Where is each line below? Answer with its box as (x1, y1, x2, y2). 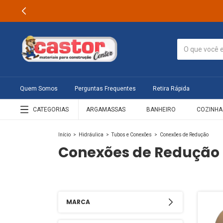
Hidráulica (79, 132, 104, 137)
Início (58, 132, 71, 137)
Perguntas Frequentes (75, 85, 136, 92)
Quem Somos (20, 85, 58, 92)
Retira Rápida (153, 85, 190, 92)
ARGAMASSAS (86, 106, 125, 113)
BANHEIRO (146, 106, 176, 113)
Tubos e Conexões (111, 132, 152, 137)
